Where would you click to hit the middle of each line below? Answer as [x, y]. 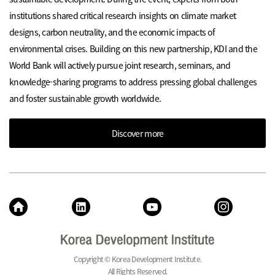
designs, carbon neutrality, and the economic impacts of [112, 32]
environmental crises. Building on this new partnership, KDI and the [133, 49]
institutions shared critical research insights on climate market [123, 16]
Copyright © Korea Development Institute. [137, 259]
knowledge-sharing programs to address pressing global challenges [133, 82]
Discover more [137, 134]
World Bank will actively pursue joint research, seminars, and [120, 65]
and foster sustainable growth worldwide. [85, 99]
